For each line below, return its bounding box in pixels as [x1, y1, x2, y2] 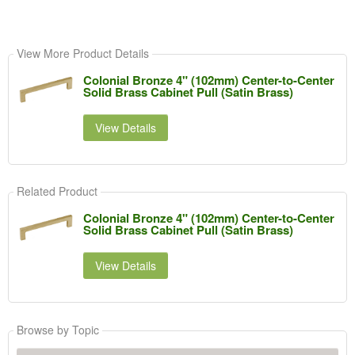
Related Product [16, 183, 97, 200]
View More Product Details [16, 45, 149, 62]
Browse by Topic [16, 322, 99, 338]
